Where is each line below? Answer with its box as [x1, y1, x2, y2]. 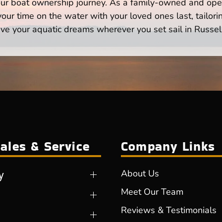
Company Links [121, 138, 216, 156]
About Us [121, 167, 159, 180]
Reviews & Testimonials [121, 204, 217, 217]
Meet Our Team [121, 186, 183, 198]
